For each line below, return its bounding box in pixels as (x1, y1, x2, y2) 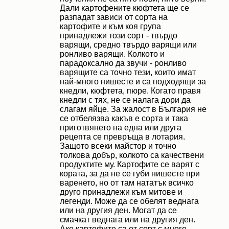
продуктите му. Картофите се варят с (60, 160, 199, 169)
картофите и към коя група (60, 22, 161, 31)
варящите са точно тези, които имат (60, 68, 196, 77)
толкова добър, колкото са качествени (60, 151, 204, 159)
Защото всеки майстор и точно (60, 142, 176, 150)
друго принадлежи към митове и (60, 188, 182, 196)
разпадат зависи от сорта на (60, 13, 168, 21)
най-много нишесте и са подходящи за (60, 77, 206, 86)
